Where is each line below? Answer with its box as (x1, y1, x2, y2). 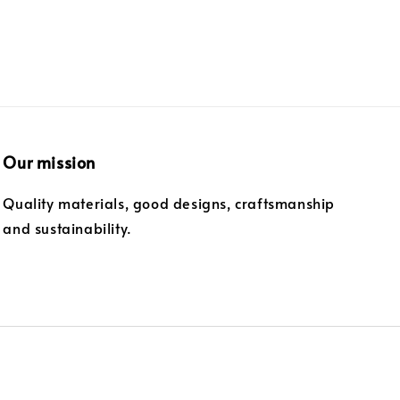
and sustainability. (3, 217, 132, 237)
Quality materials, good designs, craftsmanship (3, 192, 335, 212)
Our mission (3, 150, 96, 173)
